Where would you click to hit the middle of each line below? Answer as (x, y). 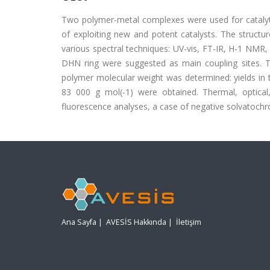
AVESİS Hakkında (136, 222)
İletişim (189, 222)
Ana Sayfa (79, 222)
